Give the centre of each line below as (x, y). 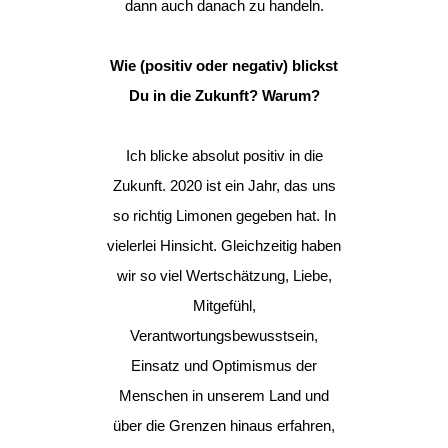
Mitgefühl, (224, 305)
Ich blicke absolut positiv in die (224, 155)
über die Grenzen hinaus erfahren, (224, 425)
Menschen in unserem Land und (224, 395)
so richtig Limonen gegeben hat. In (224, 215)
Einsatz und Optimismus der (224, 365)
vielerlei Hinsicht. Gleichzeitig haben (224, 245)
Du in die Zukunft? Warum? (224, 95)
